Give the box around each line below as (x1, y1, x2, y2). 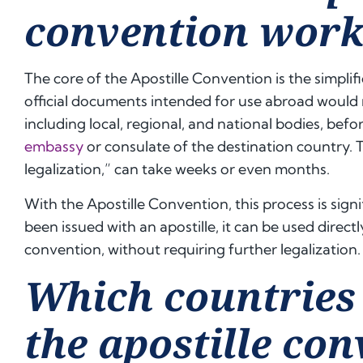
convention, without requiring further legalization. (24, 239, 361, 258)
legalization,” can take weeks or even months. (24, 160, 330, 179)
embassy (24, 137, 83, 156)
